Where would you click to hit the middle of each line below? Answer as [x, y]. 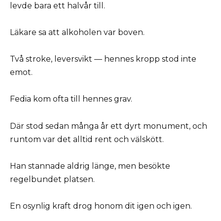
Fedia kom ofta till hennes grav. [71, 99]
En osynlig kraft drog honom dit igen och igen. [101, 206]
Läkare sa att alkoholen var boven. [77, 32]
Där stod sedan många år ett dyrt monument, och [109, 126]
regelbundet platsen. [52, 179]
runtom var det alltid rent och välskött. [87, 139]
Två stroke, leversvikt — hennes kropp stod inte [103, 59]
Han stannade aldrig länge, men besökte [90, 166]
